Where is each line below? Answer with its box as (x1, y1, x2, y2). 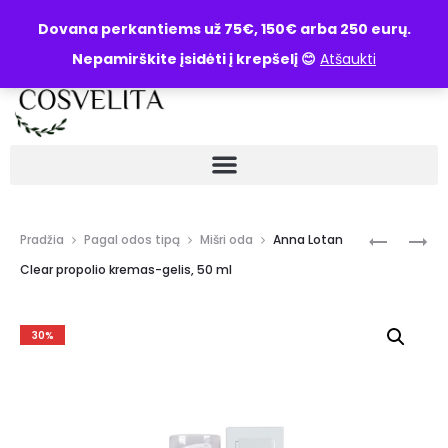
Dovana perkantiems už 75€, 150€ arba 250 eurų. (37, 19, 411, 39)
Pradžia (20, 231, 64, 249)
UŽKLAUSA (69, 17, 139, 33)
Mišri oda (200, 231, 253, 249)
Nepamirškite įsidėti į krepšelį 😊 (72, 49, 316, 69)
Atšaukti (320, 49, 376, 69)
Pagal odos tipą (84, 231, 180, 249)
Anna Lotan (273, 231, 343, 249)
